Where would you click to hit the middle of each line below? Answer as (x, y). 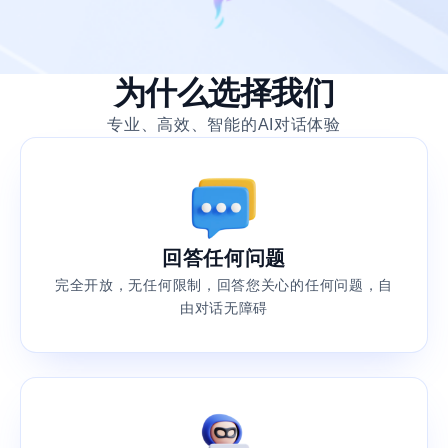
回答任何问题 (224, 257)
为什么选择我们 (224, 92)
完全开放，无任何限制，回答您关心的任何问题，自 (224, 284)
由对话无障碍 (224, 307)
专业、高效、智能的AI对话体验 (224, 124)
